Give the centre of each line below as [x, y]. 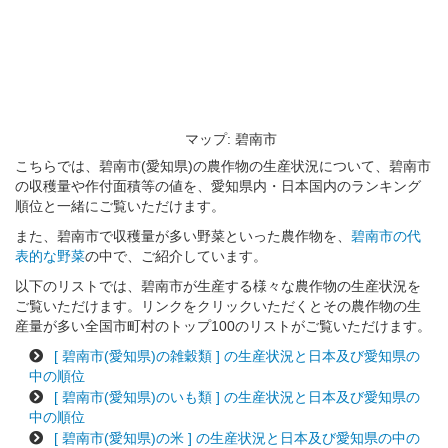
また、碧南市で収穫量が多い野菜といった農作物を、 [183, 236]
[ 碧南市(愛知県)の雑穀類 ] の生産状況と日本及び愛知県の [235, 356]
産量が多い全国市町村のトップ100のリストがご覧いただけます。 [223, 326]
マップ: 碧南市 [231, 139]
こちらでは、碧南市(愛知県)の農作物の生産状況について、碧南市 [223, 166]
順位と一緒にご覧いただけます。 [120, 206]
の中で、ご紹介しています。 [176, 256]
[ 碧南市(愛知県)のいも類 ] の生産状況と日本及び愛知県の [235, 397]
